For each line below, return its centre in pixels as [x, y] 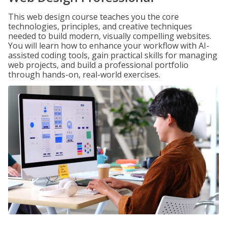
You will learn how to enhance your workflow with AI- [109, 46]
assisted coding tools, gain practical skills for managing [113, 55]
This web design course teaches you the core [93, 17]
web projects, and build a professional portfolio [98, 65]
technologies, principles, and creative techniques [100, 26]
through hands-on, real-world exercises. [84, 74]
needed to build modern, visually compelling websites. [110, 36]
